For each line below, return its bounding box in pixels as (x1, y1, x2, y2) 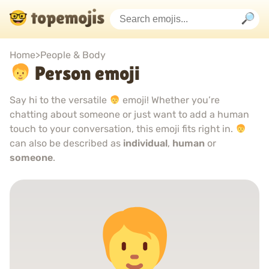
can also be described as (10, 138, 123, 149)
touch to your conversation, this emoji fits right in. (10, 123, 235, 134)
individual (123, 138, 168, 149)
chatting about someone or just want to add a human (10, 109, 249, 120)
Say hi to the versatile (10, 94, 109, 106)
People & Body (40, 49, 106, 61)
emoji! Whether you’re (120, 94, 220, 106)
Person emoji (31, 62, 141, 84)
